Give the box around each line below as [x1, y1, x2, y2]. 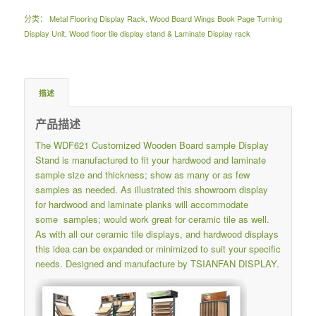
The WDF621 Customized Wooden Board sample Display [35, 138, 269, 152]
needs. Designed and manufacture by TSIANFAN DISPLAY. [35, 256, 279, 270]
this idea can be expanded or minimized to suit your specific [35, 241, 281, 255]
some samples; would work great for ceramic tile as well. [35, 212, 269, 226]
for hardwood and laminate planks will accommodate [35, 197, 248, 211]
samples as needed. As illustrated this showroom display [35, 182, 268, 196]
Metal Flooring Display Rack [49, 12, 145, 24]
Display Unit [23, 27, 65, 39]
